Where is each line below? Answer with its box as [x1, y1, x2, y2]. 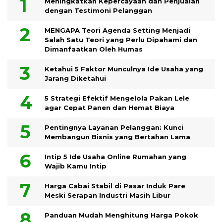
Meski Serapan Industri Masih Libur [45, 191, 170, 200]
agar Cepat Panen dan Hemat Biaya [45, 104, 174, 112]
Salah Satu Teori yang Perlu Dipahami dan [45, 36, 197, 44]
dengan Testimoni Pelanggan [45, 6, 152, 15]
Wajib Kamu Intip [45, 162, 107, 170]
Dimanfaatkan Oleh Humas [45, 45, 143, 54]
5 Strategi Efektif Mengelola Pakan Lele [45, 94, 189, 103]
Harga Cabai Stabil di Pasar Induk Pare [45, 182, 185, 190]
